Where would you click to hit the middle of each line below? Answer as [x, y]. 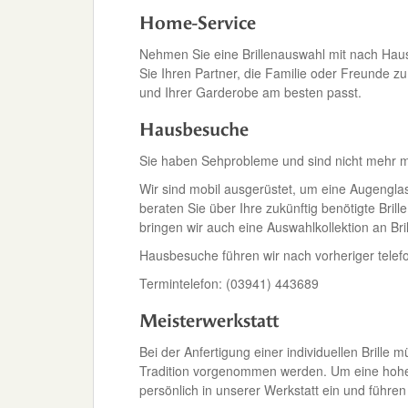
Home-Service [198, 23]
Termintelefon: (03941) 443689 [229, 283]
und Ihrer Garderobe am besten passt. [250, 92]
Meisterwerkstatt [209, 321]
